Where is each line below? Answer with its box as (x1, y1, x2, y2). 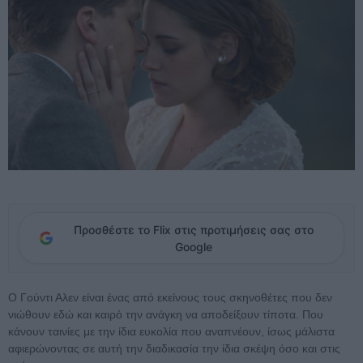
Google (175, 240, 212, 254)
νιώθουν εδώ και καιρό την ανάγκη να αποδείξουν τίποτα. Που (8, 308, 323, 322)
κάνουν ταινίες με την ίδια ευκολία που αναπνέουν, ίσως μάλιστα (8, 325, 335, 339)
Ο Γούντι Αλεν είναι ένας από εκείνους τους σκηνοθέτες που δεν (8, 291, 332, 305)
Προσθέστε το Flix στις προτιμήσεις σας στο (74, 223, 314, 237)
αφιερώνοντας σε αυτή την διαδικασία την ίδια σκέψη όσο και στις (8, 342, 340, 356)
